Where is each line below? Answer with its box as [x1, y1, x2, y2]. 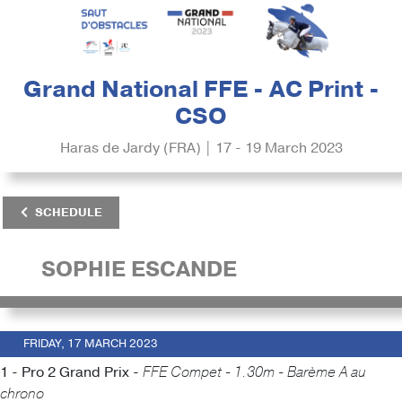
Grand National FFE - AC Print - [22, 74, 380, 106]
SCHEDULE [34, 204, 102, 221]
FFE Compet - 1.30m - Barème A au [143, 362, 365, 382]
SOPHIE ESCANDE [41, 255, 237, 284]
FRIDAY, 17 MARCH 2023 [22, 335, 158, 352]
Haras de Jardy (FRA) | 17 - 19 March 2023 [59, 138, 343, 159]
